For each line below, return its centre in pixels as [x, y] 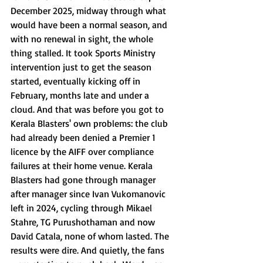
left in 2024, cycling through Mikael [82, 208]
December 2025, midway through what [90, 11]
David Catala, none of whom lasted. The [91, 236]
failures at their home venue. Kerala [83, 166]
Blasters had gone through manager [84, 180]
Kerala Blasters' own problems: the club [90, 123]
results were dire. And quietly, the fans [89, 250]
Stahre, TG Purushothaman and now [84, 222]
